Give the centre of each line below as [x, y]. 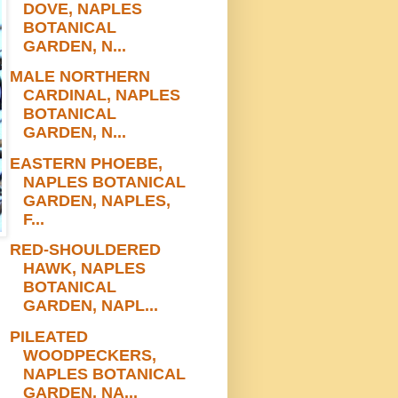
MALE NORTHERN [80, 77]
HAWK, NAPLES [84, 269]
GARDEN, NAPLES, [96, 200]
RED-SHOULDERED [85, 250]
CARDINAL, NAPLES [101, 96]
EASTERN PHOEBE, [86, 163]
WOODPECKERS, [89, 355]
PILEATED [48, 336]
